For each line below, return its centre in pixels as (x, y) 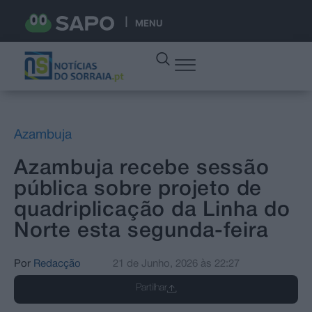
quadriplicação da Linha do (152, 210)
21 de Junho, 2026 (156, 264)
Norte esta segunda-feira (142, 231)
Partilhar (151, 288)
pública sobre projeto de (138, 189)
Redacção (57, 264)
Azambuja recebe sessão (142, 169)
